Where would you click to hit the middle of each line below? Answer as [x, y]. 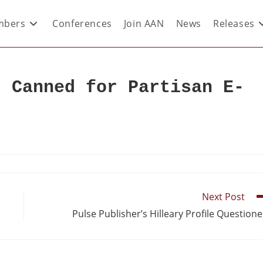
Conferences [82, 23]
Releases [234, 23]
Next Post [223, 197]
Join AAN [144, 23]
